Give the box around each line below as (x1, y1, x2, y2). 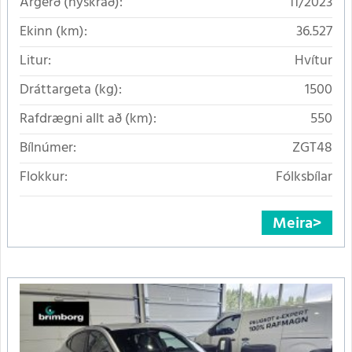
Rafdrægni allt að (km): (20, 108, 156, 131)
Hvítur (295, 49, 332, 73)
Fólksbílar (276, 166, 332, 189)
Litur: (20, 49, 51, 73)
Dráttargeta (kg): (20, 79, 122, 102)
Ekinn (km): (20, 20, 87, 44)
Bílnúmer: (20, 137, 76, 160)
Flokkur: (20, 166, 68, 189)
